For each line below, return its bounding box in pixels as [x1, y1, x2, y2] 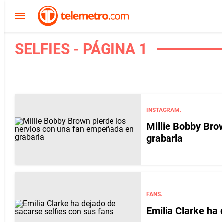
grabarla [146, 132, 183, 144]
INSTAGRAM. [146, 106, 181, 113]
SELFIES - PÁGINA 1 [15, 40, 147, 57]
